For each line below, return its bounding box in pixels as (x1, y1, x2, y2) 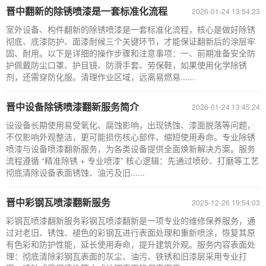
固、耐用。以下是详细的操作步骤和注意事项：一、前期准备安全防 (6, 47, 255, 59)
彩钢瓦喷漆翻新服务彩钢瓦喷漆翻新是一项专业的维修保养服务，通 (6, 214, 255, 226)
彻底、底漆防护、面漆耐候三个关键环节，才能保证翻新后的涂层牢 (6, 35, 255, 47)
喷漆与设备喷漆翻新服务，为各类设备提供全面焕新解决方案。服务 (6, 142, 255, 154)
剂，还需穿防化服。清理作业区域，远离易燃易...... (6, 71, 195, 83)
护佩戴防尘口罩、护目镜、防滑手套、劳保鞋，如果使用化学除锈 (6, 59, 247, 71)
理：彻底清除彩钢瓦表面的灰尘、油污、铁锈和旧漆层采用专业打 (6, 250, 247, 262)
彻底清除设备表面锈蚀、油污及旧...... (6, 166, 145, 178)
